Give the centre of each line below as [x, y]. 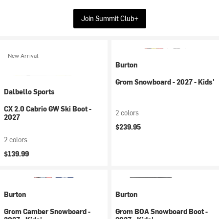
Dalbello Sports [29, 92]
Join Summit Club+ [109, 18]
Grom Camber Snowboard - [47, 211]
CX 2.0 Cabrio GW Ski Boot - [48, 109]
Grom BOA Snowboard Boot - [162, 211]
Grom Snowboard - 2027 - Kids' [165, 82]
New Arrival [23, 55]
